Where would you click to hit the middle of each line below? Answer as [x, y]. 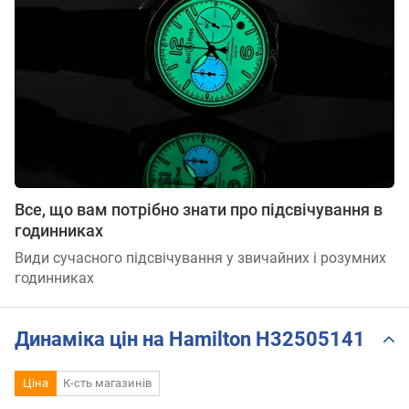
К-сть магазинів [108, 383]
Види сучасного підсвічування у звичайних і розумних [200, 258]
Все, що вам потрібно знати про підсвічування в [199, 210]
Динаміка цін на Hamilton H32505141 [190, 339]
